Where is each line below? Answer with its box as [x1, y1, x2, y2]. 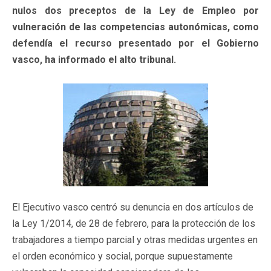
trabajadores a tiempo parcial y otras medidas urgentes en [12, 233, 258, 246]
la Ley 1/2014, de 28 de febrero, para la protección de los [12, 217, 255, 229]
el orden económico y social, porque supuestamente [12, 250, 233, 262]
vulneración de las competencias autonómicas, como [12, 21, 259, 33]
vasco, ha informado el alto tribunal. [12, 53, 176, 65]
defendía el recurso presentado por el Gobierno [12, 37, 259, 49]
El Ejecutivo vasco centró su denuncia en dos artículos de [12, 201, 253, 213]
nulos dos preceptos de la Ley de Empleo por [12, 4, 259, 16]
